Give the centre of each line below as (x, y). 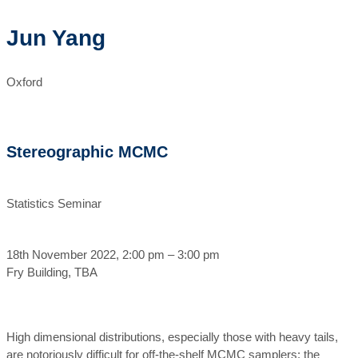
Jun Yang (56, 38)
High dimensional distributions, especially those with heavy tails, (172, 337)
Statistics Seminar (54, 203)
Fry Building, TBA (52, 272)
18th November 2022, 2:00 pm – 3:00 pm (113, 255)
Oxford (24, 82)
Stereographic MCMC (87, 152)
